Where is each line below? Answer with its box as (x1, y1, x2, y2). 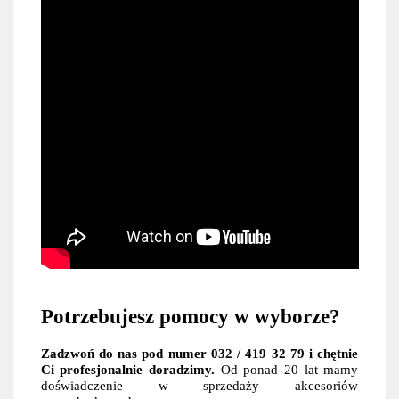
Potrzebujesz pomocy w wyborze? (40, 305, 340, 328)
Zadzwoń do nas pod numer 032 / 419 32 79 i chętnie (40, 345, 359, 361)
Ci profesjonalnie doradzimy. (40, 361, 215, 377)
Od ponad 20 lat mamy (214, 361, 359, 377)
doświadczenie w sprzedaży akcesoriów (40, 377, 359, 393)
